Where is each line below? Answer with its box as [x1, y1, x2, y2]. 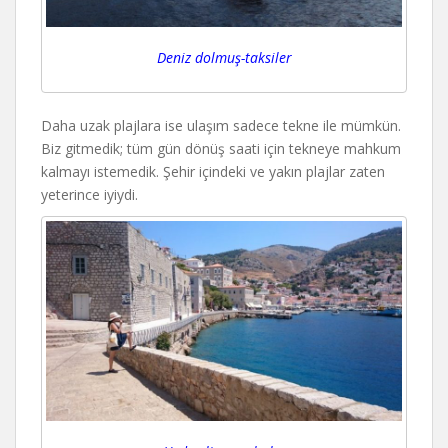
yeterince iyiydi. [41, 185, 138, 204]
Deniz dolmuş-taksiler [156, 47, 292, 67]
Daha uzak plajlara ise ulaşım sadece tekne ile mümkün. [41, 116, 401, 135]
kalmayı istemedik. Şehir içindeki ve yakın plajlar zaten [41, 162, 385, 181]
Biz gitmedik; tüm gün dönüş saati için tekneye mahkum [41, 139, 401, 158]
